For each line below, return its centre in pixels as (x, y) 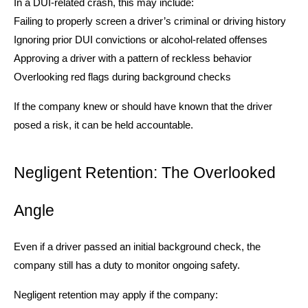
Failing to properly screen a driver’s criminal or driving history (150, 21)
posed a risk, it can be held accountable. (103, 125)
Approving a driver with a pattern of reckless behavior (133, 58)
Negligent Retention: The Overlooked (145, 172)
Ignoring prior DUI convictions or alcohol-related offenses (141, 40)
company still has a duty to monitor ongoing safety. (127, 265)
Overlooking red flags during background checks (122, 77)
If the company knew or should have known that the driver (143, 106)
